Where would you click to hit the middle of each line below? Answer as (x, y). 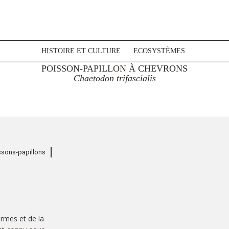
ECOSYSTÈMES (159, 51)
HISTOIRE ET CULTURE (81, 51)
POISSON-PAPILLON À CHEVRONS (114, 68)
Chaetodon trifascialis (114, 78)
